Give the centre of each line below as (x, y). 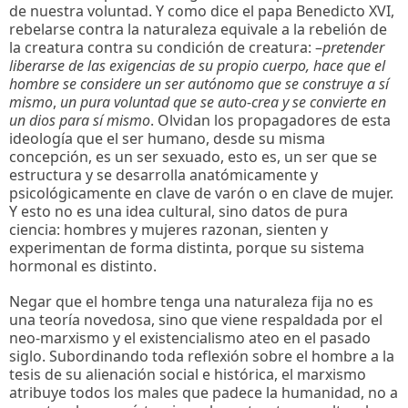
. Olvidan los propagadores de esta (270, 120)
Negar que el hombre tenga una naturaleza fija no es (191, 302)
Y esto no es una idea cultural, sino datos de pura (178, 211)
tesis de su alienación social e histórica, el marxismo (188, 375)
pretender (353, 47)
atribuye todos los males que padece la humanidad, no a (204, 393)
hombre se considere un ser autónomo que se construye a (192, 83)
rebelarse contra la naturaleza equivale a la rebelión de (198, 29)
